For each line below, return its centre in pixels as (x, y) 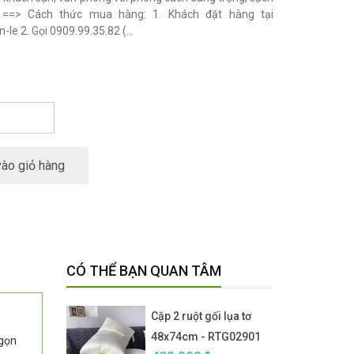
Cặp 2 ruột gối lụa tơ (201, 316)
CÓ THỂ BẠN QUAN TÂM (143, 271)
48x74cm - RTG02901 (206, 337)
